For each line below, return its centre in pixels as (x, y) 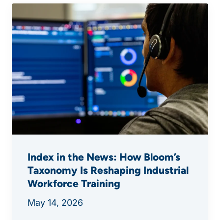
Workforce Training (74, 183)
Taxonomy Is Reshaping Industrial (108, 170)
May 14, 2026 (55, 202)
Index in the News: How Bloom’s (104, 157)
